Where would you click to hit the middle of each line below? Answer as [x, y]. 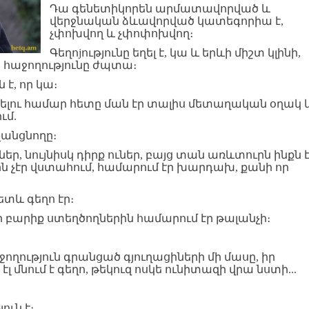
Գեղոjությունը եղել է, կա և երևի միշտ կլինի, [175, 53]
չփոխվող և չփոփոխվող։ [121, 33]
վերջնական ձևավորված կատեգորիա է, [167, 21]
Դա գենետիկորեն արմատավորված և [160, 9]
